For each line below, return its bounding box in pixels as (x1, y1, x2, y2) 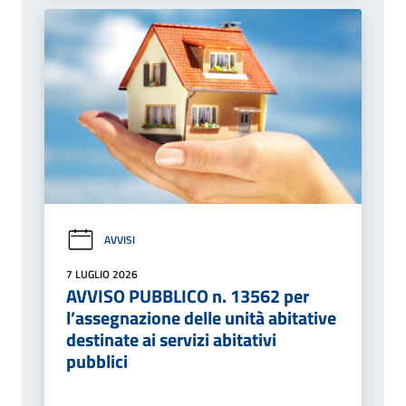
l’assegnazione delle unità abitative (66, 303, 336, 332)
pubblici (66, 346, 128, 375)
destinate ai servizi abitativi (66, 324, 276, 353)
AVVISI (104, 231, 135, 249)
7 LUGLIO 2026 (66, 265, 138, 283)
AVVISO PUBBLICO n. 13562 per (66, 281, 309, 310)
